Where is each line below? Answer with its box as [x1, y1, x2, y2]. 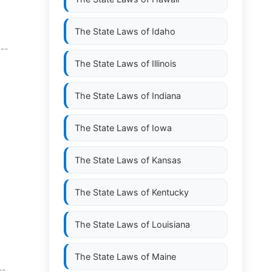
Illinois [152, 58, 177, 69]
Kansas [152, 155, 182, 165]
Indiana [152, 90, 181, 101]
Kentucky [152, 187, 189, 197]
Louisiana [152, 219, 190, 229]
